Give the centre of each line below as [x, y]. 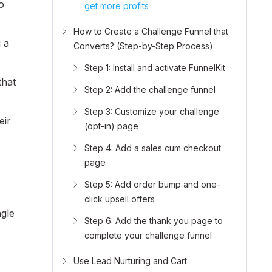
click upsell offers [120, 199]
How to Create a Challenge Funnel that [151, 32]
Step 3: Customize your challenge [152, 112]
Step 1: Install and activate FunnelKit [155, 68]
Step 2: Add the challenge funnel [150, 90]
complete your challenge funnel [148, 236]
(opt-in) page [111, 126]
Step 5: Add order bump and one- [152, 185]
